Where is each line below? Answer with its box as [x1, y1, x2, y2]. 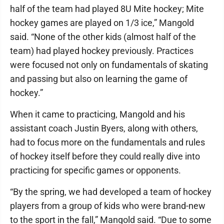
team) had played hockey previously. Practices [10, 45, 193, 56]
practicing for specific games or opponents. [10, 165, 181, 175]
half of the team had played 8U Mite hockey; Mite [10, 3, 204, 14]
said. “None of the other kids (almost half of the [10, 31, 196, 42]
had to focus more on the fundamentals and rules [10, 137, 205, 147]
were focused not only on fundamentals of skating [10, 59, 208, 70]
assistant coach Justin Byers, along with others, [10, 123, 198, 133]
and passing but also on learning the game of [10, 73, 187, 84]
